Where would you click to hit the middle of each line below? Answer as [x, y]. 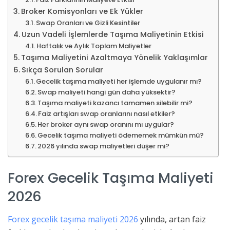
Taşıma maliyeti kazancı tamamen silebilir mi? [115, 103]
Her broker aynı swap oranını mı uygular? [106, 124]
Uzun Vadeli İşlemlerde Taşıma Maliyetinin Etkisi [112, 34]
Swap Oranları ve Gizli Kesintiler [88, 23]
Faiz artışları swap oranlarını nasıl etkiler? [107, 113]
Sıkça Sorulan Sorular [62, 70]
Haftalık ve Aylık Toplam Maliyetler [94, 46]
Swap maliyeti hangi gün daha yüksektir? [107, 92]
